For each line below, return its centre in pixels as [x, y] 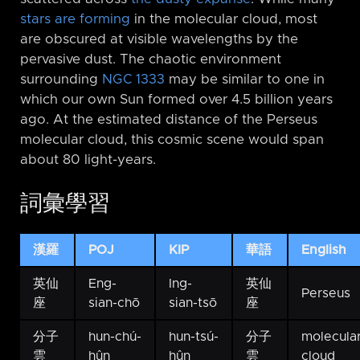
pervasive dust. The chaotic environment [151, 59]
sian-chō [114, 303]
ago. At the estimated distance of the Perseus [169, 120]
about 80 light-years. [88, 160]
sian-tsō [193, 303]
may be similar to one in [245, 80]
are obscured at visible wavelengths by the [159, 39]
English [324, 250]
